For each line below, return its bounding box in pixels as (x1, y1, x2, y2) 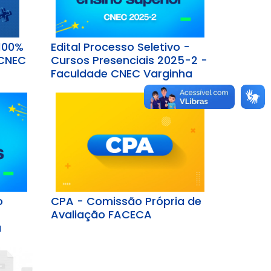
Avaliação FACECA (50, 207, 152, 223)
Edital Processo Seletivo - (50, 39, 190, 55)
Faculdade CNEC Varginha (50, 66, 192, 82)
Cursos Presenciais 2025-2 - (50, 53, 207, 68)
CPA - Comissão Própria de (50, 194, 201, 209)
